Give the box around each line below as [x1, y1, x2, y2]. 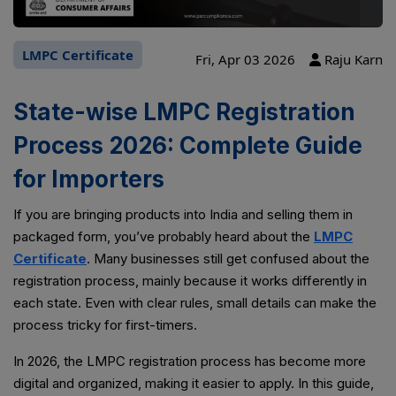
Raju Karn [324, 50, 383, 69]
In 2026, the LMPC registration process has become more [13, 353, 366, 370]
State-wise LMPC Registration [13, 98, 355, 126]
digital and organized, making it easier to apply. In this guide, [13, 375, 374, 392]
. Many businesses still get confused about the [87, 250, 369, 268]
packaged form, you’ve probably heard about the [13, 228, 314, 246]
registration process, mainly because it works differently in [13, 272, 367, 290]
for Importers [13, 165, 164, 194]
